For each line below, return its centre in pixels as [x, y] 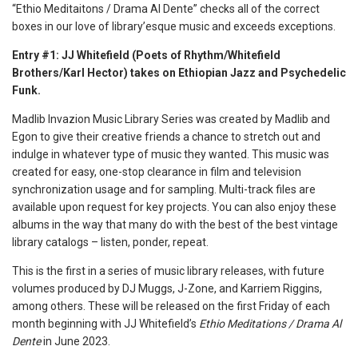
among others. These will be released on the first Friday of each [171, 306]
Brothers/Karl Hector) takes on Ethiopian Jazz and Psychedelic [179, 73]
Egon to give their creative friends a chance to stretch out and [166, 137]
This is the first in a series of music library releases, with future [168, 271]
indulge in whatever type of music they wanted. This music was [171, 154]
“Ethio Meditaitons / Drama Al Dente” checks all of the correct [166, 9]
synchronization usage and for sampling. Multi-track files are [164, 189]
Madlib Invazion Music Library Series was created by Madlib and [171, 119]
